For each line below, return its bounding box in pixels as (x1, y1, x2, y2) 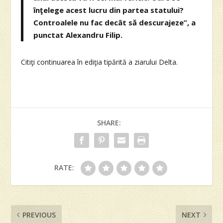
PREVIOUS (22, 210, 56, 220)
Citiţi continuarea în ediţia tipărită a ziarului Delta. (21, 57, 178, 67)
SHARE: (97, 117, 121, 127)
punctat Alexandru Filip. (33, 29, 123, 40)
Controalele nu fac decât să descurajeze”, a (33, 17, 196, 27)
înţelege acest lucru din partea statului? (33, 4, 184, 15)
